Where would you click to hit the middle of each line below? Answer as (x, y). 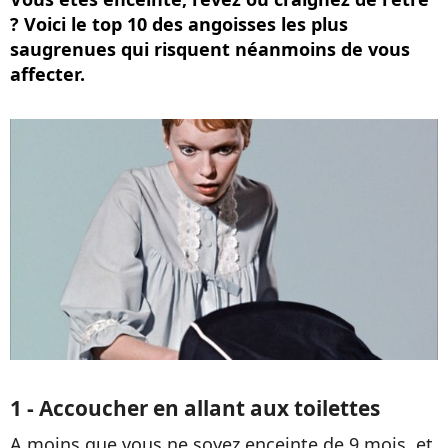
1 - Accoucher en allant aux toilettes (195, 407)
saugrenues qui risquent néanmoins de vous (210, 49)
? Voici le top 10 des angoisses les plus (179, 24)
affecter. (47, 74)
